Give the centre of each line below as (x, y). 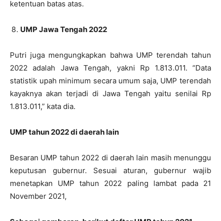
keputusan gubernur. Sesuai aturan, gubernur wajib (110, 171)
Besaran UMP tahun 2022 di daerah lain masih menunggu (110, 158)
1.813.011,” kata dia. (43, 107)
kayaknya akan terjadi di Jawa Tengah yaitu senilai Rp (110, 94)
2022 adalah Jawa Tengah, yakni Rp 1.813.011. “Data (110, 68)
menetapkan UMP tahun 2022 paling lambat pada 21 (110, 184)
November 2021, (38, 196)
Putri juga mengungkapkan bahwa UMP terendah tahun (110, 55)
